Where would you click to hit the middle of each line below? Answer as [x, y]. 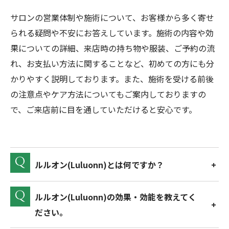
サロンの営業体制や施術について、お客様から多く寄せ [112, 17]
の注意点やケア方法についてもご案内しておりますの [108, 94]
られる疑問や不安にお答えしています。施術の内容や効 [112, 33]
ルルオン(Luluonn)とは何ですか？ [100, 164]
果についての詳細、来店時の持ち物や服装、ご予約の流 [112, 48]
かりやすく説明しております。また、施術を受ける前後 [112, 79]
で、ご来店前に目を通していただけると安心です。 [104, 109]
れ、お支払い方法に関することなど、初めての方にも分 [112, 63]
